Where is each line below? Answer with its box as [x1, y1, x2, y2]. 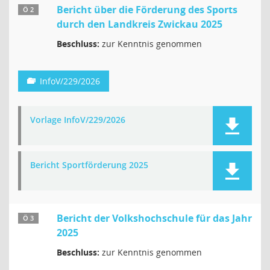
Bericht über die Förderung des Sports [57, 3, 237, 16]
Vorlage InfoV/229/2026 [30, 114, 125, 125]
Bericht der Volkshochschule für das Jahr [57, 212, 252, 225]
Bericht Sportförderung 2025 [30, 159, 148, 171]
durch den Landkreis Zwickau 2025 [57, 17, 222, 31]
